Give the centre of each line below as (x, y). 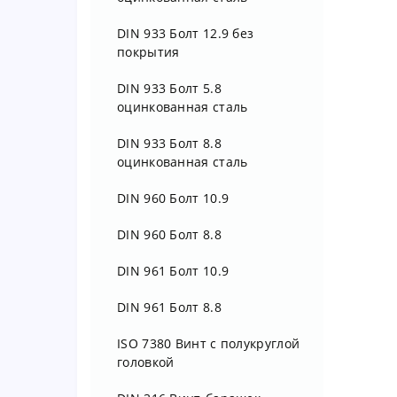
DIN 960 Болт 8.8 (169, 234)
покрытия (148, 52)
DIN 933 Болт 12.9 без (186, 33)
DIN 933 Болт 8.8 (169, 143)
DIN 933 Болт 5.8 (169, 88)
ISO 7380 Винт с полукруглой (209, 343)
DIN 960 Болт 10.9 (173, 198)
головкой (146, 362)
